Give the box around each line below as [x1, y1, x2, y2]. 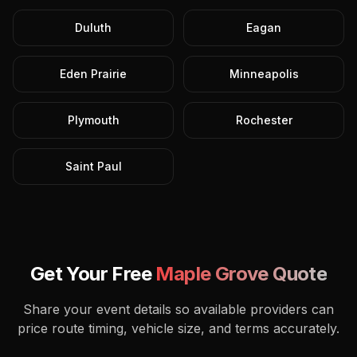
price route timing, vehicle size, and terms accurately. [18, 320, 339, 336]
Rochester [235, 113, 292, 127]
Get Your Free [29, 262, 156, 285]
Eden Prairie [60, 67, 127, 80]
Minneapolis [229, 67, 299, 80]
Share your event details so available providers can [23, 301, 334, 317]
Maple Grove [155, 262, 269, 285]
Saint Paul [65, 159, 122, 173]
